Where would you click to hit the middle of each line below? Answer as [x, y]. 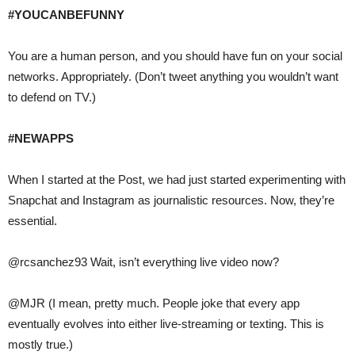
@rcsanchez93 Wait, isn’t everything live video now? [143, 262]
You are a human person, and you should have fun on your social [175, 56]
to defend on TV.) [52, 97]
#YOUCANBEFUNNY [66, 15]
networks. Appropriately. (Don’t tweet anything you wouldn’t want [173, 77]
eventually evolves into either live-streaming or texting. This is [166, 324]
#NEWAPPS [41, 139]
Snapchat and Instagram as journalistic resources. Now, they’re [171, 200]
